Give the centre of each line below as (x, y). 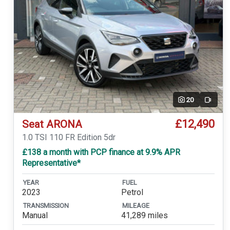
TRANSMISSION (46, 206)
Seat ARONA (52, 124)
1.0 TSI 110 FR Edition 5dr (69, 138)
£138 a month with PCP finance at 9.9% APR (101, 152)
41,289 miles (144, 215)
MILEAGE (136, 206)
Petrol (132, 192)
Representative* (51, 163)
